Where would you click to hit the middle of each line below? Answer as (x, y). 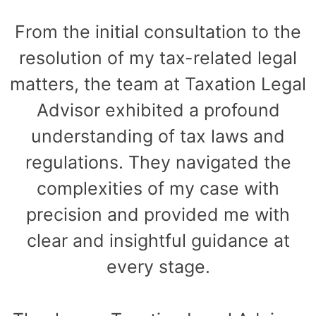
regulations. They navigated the (158, 163)
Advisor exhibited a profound (158, 110)
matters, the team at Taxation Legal (158, 84)
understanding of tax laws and (158, 136)
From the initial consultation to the (158, 32)
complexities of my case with (158, 189)
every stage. (158, 267)
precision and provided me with (158, 215)
